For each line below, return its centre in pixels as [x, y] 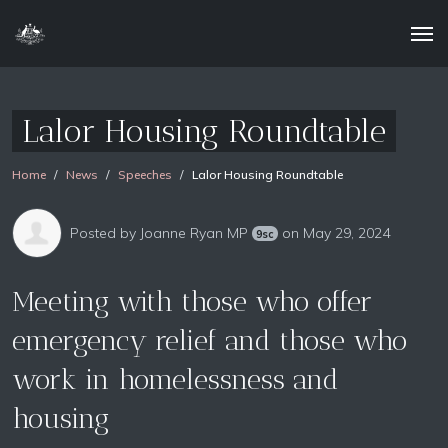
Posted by [105, 232]
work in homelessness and [175, 379]
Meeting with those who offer [192, 301]
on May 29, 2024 [334, 232]
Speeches [145, 174]
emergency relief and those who [209, 340]
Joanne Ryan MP [194, 232]
